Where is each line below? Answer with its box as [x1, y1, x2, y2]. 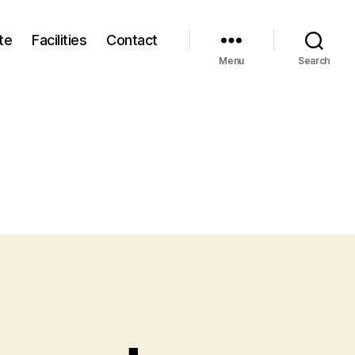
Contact [106, 31, 158, 48]
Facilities [32, 31, 87, 48]
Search [297, 55, 331, 67]
